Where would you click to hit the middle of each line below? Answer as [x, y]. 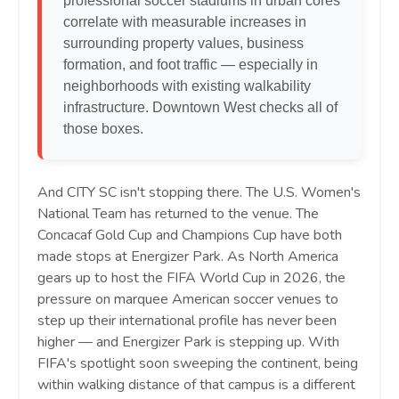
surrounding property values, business [183, 44]
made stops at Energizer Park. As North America [188, 257]
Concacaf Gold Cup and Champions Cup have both [190, 236]
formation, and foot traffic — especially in [191, 65]
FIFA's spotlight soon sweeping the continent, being [198, 364]
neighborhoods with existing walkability [187, 86]
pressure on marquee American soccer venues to [188, 300]
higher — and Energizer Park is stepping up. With [188, 342]
